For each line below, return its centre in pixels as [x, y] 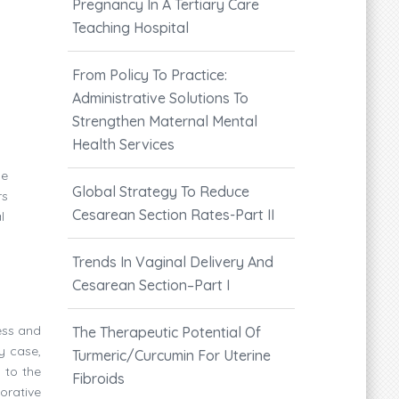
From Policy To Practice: [150, 74]
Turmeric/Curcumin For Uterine [171, 355]
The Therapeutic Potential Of [167, 332]
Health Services [123, 144]
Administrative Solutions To [160, 98]
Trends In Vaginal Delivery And [173, 261]
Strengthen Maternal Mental [165, 121]
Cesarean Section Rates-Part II [173, 214]
